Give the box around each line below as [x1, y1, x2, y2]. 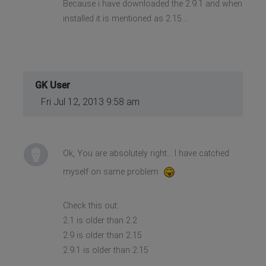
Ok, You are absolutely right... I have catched [62, 148, 229, 159]
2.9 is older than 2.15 [62, 230, 142, 240]
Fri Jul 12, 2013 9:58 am [41, 96, 140, 107]
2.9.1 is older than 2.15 [62, 245, 148, 255]
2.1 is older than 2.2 [62, 215, 137, 226]
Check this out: [62, 200, 119, 211]
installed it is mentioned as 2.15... [62, 13, 187, 24]
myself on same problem [62, 166, 161, 177]
